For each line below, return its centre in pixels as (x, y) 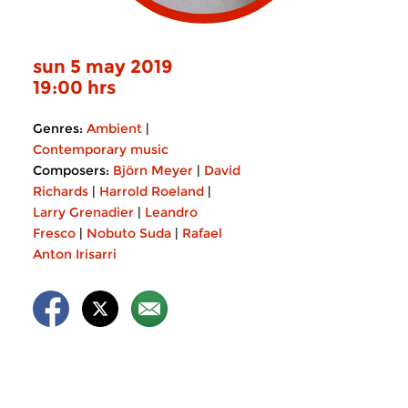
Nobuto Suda (129, 233)
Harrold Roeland (152, 191)
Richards (61, 191)
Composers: (71, 170)
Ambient (114, 128)
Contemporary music (101, 149)
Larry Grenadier (83, 212)
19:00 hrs (74, 87)
